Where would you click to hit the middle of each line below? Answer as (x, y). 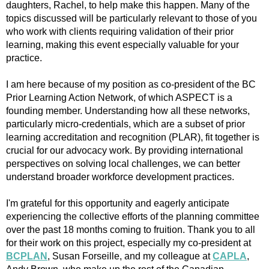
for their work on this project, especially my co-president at (128, 243)
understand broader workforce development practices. (120, 177)
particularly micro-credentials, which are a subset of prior (125, 124)
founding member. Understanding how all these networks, (128, 110)
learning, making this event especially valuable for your (122, 44)
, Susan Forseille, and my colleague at (130, 256)
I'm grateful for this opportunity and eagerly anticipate (118, 203)
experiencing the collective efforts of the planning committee (133, 216)
